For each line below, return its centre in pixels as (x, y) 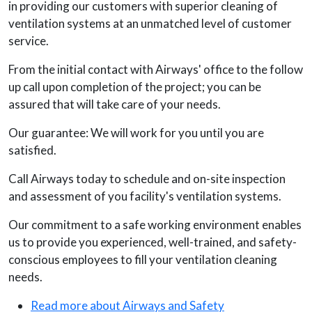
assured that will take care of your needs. (115, 104)
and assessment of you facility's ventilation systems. (145, 196)
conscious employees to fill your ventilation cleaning (143, 259)
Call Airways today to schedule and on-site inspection (147, 178)
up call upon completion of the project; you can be (135, 86)
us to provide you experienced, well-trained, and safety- (153, 242)
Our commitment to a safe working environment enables (155, 224)
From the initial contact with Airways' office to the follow (156, 69)
